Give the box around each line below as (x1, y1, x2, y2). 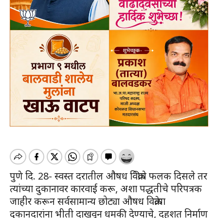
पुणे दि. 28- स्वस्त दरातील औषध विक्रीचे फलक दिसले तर (10, 169, 207, 182)
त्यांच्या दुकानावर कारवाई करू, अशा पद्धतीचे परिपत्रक (10, 182, 202, 195)
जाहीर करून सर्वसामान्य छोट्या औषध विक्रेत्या (10, 194, 165, 208)
